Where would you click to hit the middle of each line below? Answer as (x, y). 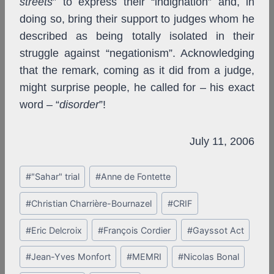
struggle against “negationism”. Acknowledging (137, 54)
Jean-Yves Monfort (71, 257)
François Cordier (137, 230)
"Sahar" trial (55, 177)
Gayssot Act (218, 230)
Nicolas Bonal (211, 257)
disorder (79, 105)
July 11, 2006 (222, 142)
